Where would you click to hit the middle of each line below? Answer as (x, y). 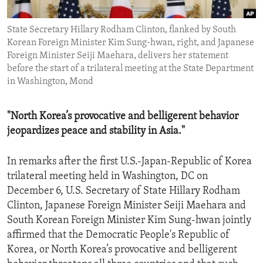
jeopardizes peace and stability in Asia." (96, 131)
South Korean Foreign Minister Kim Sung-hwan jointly (129, 221)
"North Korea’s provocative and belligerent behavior (123, 117)
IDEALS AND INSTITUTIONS (75, 32)
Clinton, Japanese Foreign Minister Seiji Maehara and (127, 206)
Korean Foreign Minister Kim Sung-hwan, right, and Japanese (131, 43)
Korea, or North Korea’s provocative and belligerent (122, 250)
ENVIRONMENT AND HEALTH (78, 11)
